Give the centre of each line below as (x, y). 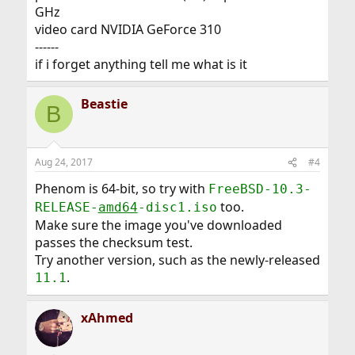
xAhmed (107, 318)
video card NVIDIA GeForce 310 (128, 29)
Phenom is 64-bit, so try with (121, 189)
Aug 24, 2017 (63, 162)
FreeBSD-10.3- (260, 189)
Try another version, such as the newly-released (177, 260)
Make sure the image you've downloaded (158, 225)
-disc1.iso (177, 207)
